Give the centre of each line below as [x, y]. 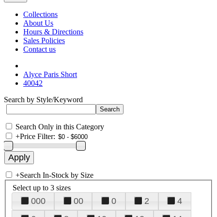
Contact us [39, 49]
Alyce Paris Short [50, 74]
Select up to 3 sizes [42, 187]
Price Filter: [38, 136]
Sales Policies [44, 40]
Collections [40, 14]
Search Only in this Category [60, 127]
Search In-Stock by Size [57, 175]
